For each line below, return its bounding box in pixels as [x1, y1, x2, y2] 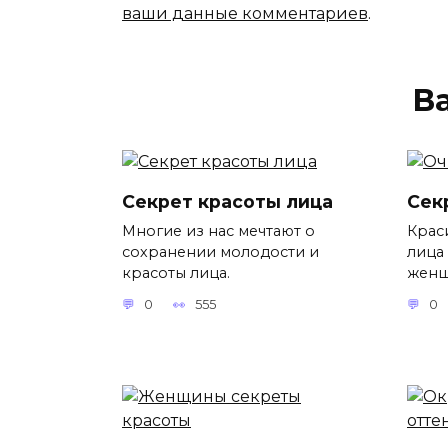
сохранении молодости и [122, 242, 319, 261]
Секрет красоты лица [122, 190, 333, 212]
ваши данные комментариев [122, 3, 368, 23]
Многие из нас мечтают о [122, 221, 315, 240]
